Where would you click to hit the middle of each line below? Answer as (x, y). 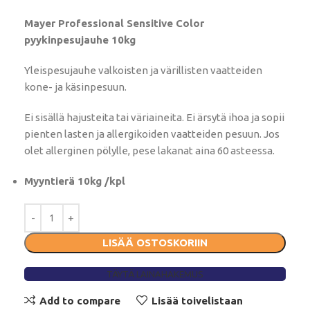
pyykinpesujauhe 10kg (80, 40)
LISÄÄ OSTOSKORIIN (155, 243)
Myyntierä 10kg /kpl (75, 181)
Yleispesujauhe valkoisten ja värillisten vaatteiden (143, 70)
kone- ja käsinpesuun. (75, 87)
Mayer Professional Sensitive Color (114, 23)
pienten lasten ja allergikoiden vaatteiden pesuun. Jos (152, 134)
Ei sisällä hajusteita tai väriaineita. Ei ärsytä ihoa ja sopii (154, 117)
